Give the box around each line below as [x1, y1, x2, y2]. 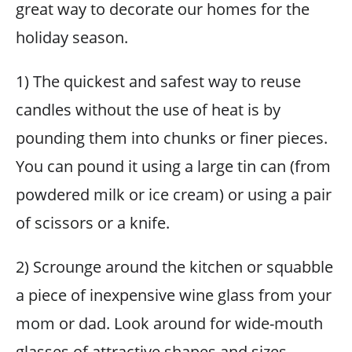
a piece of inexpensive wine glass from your [16, 284, 332, 306]
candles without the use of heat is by [16, 99, 280, 120]
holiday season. [16, 27, 128, 48]
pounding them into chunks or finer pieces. [16, 127, 328, 148]
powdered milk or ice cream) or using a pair [16, 184, 332, 205]
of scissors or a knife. [16, 212, 170, 233]
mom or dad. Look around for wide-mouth [16, 313, 323, 334]
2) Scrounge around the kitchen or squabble [16, 256, 333, 277]
